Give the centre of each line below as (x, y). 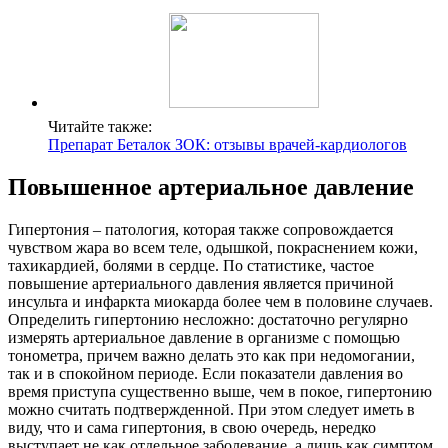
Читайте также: (100, 127)
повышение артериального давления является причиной (201, 283)
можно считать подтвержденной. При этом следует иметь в (211, 409)
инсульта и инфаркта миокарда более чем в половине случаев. (220, 301)
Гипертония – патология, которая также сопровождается (200, 229)
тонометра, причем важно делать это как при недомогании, (211, 355)
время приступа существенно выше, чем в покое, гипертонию (220, 391)
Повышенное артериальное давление (211, 186)
